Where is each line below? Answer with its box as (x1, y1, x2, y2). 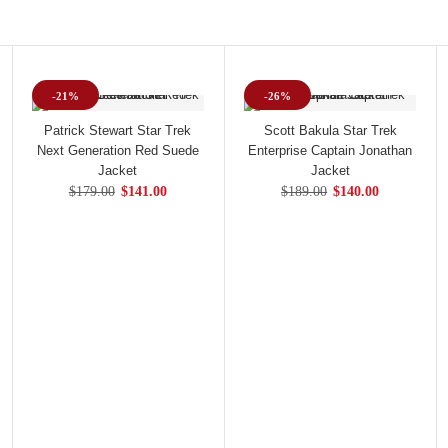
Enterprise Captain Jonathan (248, 143, 413, 158)
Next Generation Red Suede (36, 143, 199, 158)
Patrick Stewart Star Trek (44, 123, 192, 138)
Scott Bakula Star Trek (263, 123, 397, 138)
